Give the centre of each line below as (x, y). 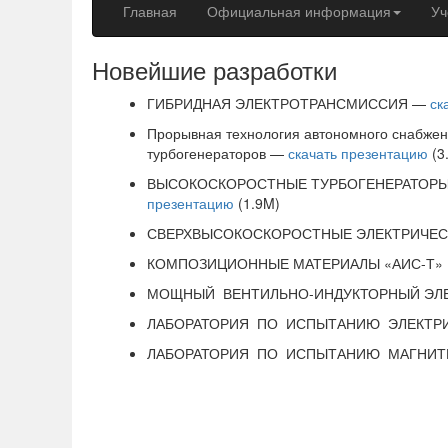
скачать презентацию (358, 153)
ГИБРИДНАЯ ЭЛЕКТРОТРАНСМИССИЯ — (288, 103)
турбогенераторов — (217, 153)
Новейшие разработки (214, 69)
